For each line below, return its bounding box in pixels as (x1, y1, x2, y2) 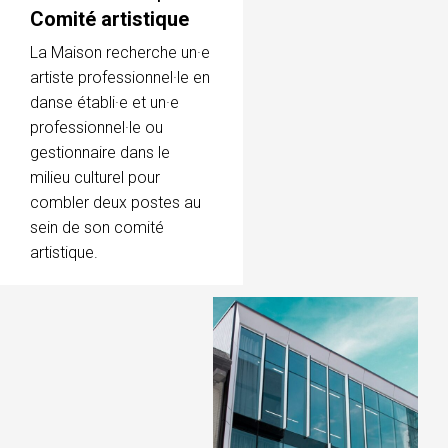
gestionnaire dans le (30, 142, 170, 162)
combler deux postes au (30, 192, 201, 212)
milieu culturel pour (30, 167, 160, 187)
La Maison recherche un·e (30, 42, 210, 62)
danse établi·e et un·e (30, 92, 179, 112)
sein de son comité (30, 217, 164, 237)
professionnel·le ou (30, 117, 163, 137)
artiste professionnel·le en (30, 67, 210, 87)
